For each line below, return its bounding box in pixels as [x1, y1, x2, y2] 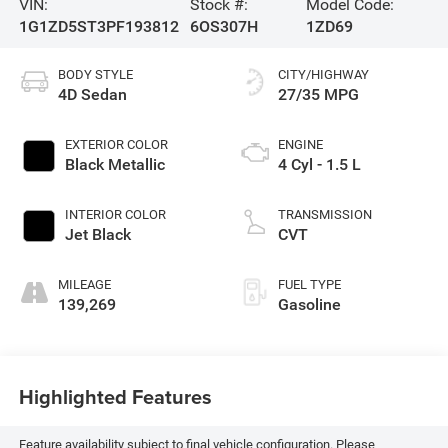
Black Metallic [64, 155, 165, 175]
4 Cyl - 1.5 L [278, 155, 361, 175]
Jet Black [64, 225, 131, 245]
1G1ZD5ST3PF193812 [18, 17, 179, 37]
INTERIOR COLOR [64, 207, 166, 223]
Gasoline [278, 295, 341, 315]
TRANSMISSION [278, 207, 372, 223]
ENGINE [278, 137, 323, 153]
